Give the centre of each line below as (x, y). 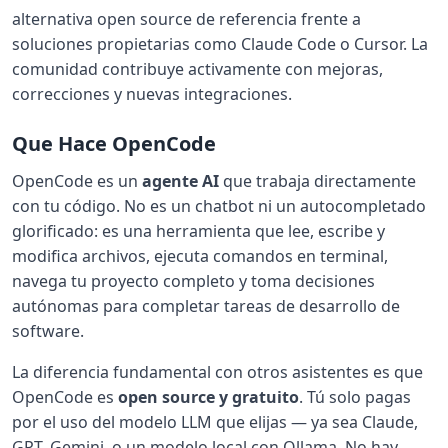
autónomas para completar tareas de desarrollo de (206, 305)
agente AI (180, 180)
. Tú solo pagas (355, 396)
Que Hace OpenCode (114, 143)
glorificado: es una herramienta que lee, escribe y (198, 230)
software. (48, 330)
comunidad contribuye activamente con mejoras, (197, 68)
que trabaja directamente (317, 180)
